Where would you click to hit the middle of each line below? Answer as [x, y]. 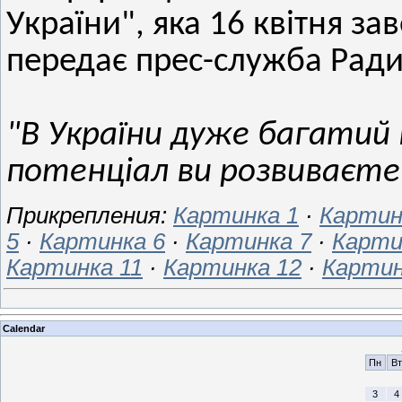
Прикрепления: [90, 215]
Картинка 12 [232, 267]
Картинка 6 [102, 241]
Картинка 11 [74, 267]
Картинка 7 [249, 241]
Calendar [24, 328]
